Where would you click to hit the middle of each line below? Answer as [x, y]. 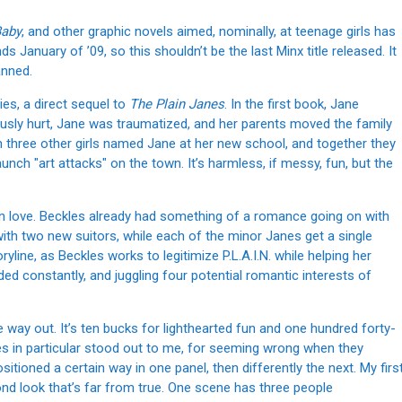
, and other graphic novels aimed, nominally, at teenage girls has [209, 32]
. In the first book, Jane [292, 105]
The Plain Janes [177, 105]
